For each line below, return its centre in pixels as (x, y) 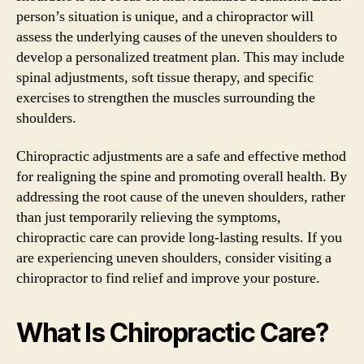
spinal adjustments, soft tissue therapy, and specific (165, 77)
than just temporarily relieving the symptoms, (149, 217)
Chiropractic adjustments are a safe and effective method (181, 156)
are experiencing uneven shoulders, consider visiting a (174, 258)
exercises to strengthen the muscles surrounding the (166, 97)
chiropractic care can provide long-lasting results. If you (179, 238)
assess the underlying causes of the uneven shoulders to (177, 37)
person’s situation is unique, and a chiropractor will (165, 16)
